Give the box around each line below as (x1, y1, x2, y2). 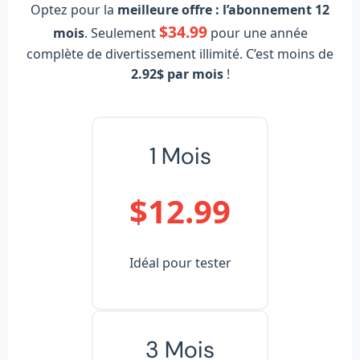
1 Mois (149, 140, 211, 171)
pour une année (207, 23, 308, 42)
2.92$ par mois (130, 64, 223, 83)
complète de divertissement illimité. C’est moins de (27, 44, 333, 63)
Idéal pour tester (129, 253, 231, 272)
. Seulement (84, 23, 159, 42)
